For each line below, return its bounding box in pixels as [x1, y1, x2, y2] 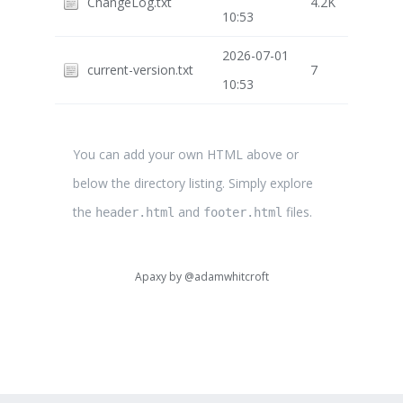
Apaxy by [134, 269, 184, 284]
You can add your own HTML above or [72, 146, 299, 163]
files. [282, 203, 312, 220]
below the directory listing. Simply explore [72, 175, 313, 192]
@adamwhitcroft [184, 269, 269, 284]
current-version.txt [86, 61, 193, 78]
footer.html [202, 205, 282, 219]
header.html [94, 205, 175, 219]
